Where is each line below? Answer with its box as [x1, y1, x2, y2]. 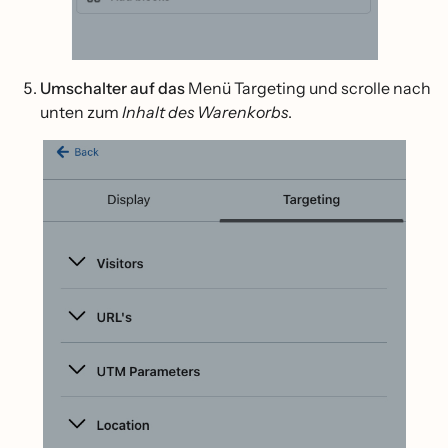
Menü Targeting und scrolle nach [188, 78, 431, 99]
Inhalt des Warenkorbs [122, 102, 288, 123]
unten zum [40, 102, 122, 123]
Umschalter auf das [40, 78, 188, 99]
